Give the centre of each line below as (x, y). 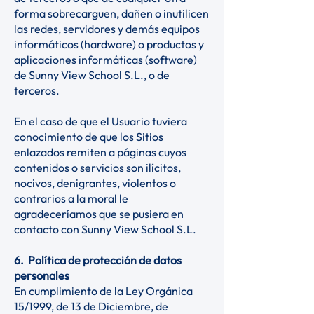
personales (43, 275)
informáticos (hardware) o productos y (109, 44)
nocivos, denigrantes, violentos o (95, 183)
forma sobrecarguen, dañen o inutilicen (111, 13)
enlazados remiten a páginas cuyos (100, 152)
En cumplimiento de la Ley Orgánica (103, 291)
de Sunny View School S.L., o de (92, 75)
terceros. (40, 90)
